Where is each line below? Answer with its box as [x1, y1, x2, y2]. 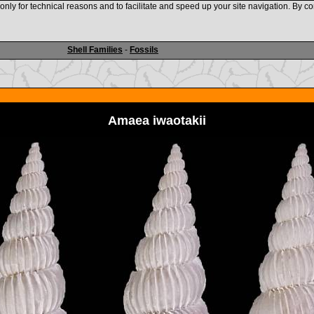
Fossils [130, 45, 158, 55]
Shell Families [67, 45, 123, 55]
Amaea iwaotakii [108, 114, 206, 128]
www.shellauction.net [73, 12, 242, 28]
